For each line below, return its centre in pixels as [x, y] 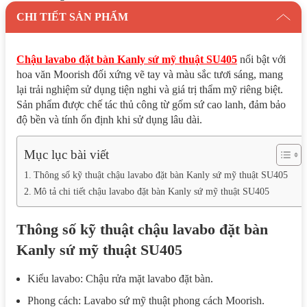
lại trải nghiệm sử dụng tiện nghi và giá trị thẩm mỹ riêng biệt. [150, 89]
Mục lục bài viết [66, 155]
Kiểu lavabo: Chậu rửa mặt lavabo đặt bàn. [120, 278]
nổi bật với [261, 59]
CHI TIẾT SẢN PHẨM [72, 16]
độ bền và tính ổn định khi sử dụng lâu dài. [109, 119]
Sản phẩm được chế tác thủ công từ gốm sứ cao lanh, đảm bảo [151, 104]
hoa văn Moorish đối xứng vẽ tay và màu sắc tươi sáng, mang [150, 74]
